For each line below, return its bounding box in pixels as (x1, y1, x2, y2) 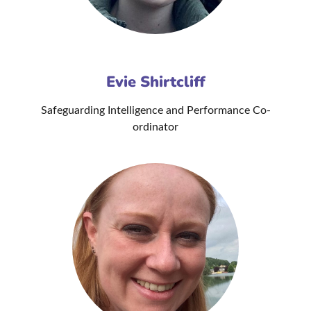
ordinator (133, 121, 178, 133)
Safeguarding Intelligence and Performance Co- (40, 105, 271, 117)
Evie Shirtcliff (106, 72, 205, 93)
